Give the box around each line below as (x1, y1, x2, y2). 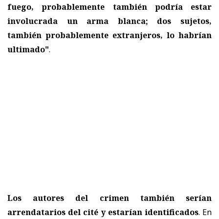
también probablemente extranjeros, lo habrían (7, 29, 212, 41)
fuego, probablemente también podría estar (7, 1, 212, 12)
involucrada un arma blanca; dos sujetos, (7, 15, 212, 26)
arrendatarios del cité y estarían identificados (7, 206, 198, 218)
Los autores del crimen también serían (7, 192, 212, 203)
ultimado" (7, 44, 49, 55)
